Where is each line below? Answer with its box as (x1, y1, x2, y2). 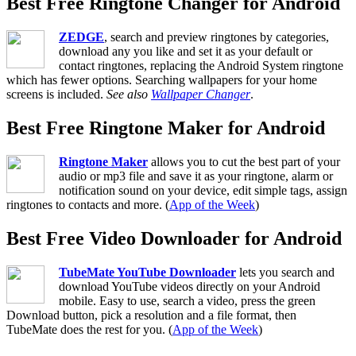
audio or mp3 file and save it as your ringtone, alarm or (59, 169, 333, 184)
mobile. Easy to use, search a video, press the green (59, 293, 315, 308)
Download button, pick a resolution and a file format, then (6, 308, 296, 322)
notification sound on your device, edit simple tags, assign (59, 184, 347, 198)
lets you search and (236, 265, 335, 279)
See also (106, 87, 151, 102)
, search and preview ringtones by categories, (104, 30, 329, 44)
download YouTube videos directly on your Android (59, 279, 320, 293)
